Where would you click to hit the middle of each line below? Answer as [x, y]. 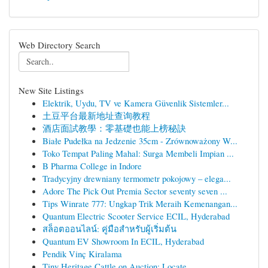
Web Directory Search [60, 45]
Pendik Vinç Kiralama [82, 254]
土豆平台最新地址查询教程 [96, 115]
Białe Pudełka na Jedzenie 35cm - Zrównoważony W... [140, 141]
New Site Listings [51, 90]
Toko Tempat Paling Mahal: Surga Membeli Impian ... [138, 153]
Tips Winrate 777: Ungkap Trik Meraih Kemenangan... [140, 203]
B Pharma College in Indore [92, 166]
